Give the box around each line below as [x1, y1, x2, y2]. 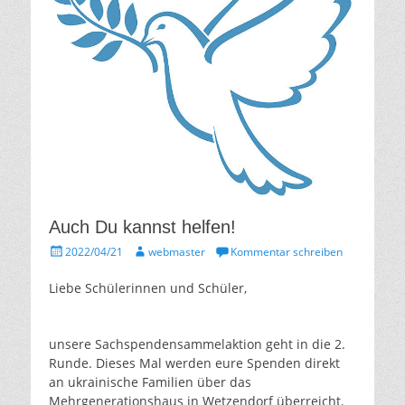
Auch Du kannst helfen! [49, 217, 236, 238]
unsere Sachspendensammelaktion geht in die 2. [49, 335, 345, 353]
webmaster [148, 244, 205, 260]
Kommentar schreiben [231, 244, 343, 260]
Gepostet [48, 242, 94, 259]
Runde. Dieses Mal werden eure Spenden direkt [49, 354, 340, 372]
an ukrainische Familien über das [49, 373, 251, 391]
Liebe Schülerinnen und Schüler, [49, 279, 247, 297]
